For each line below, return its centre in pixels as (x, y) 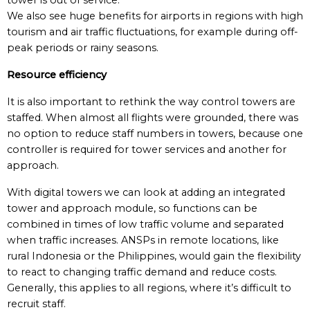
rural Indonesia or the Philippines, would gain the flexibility (154, 256)
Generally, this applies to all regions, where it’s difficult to (149, 288)
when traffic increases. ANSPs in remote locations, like (143, 240)
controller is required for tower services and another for (147, 149)
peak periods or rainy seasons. (83, 48)
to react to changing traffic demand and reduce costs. (142, 272)
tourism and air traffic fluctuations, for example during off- (153, 32)
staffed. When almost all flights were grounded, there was (153, 118)
